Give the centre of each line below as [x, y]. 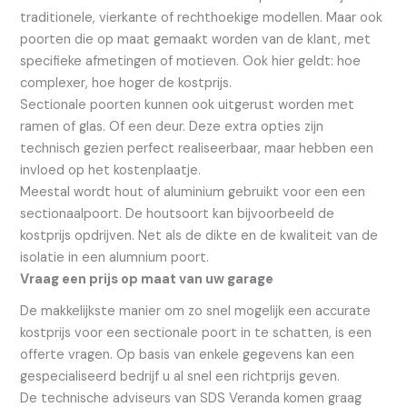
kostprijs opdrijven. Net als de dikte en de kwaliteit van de [199, 236]
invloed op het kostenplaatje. [111, 171]
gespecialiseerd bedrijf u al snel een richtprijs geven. [182, 376]
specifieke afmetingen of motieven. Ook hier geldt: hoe [191, 62]
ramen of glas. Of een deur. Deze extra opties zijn [172, 127]
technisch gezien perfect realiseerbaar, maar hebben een [197, 149]
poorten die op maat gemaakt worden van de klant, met [196, 40]
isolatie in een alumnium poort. [115, 258]
